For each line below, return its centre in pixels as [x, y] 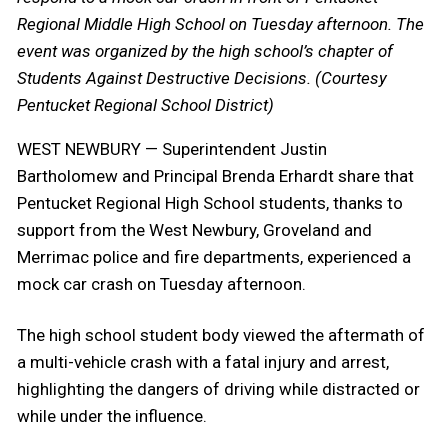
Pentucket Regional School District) [145, 104]
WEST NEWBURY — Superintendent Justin [172, 148]
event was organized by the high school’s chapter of [205, 50]
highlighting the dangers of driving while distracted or [218, 388]
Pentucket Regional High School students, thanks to [210, 202]
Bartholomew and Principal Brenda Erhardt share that [215, 175]
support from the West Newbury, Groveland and [194, 229]
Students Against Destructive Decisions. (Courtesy [202, 77]
